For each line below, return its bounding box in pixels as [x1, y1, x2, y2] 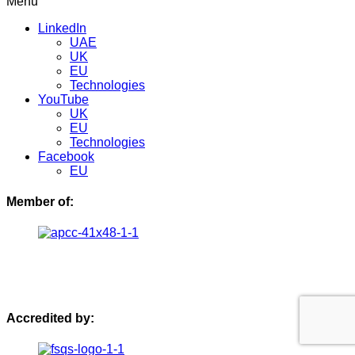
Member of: [6, 195, 74, 209]
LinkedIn [38, 21, 86, 35]
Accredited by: [6, 311, 94, 325]
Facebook [38, 149, 94, 163]
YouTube [38, 92, 89, 106]
